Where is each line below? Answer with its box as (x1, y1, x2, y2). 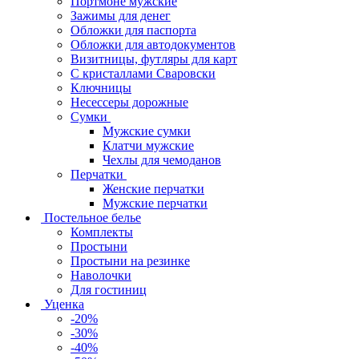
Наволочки (71, 268, 131, 282)
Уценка (44, 296, 84, 311)
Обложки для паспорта (71, 22, 196, 37)
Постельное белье (44, 210, 141, 224)
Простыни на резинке (71, 253, 190, 268)
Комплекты (71, 224, 133, 239)
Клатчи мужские (103, 138, 194, 152)
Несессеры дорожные (71, 95, 188, 109)
